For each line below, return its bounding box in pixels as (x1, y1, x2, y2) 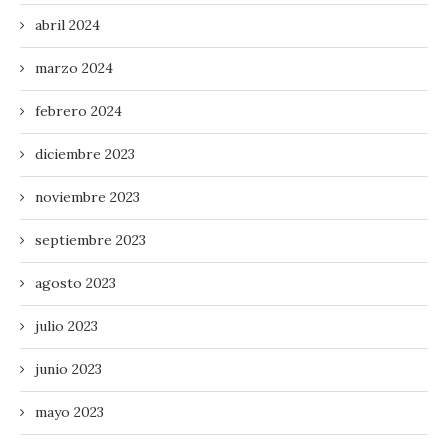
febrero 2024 (35, 101, 122, 120)
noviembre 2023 (35, 187, 140, 206)
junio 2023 (35, 359, 102, 378)
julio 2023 (35, 316, 98, 335)
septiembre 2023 (35, 230, 146, 249)
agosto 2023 (35, 273, 116, 292)
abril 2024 (35, 15, 100, 34)
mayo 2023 (35, 402, 104, 421)
